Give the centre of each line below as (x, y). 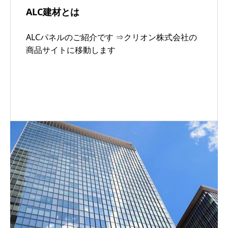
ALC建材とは (53, 11)
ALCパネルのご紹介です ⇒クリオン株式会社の (111, 37)
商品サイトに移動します (71, 50)
